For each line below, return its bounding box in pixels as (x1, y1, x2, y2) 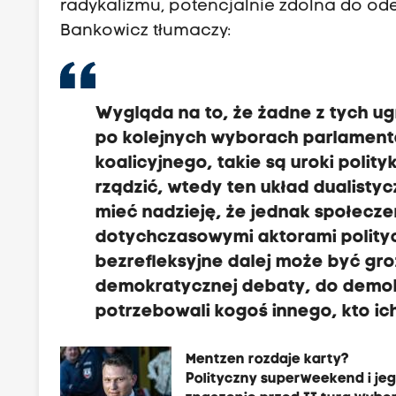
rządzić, (95, 179, 164, 197)
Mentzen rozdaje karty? (186, 352, 350, 367)
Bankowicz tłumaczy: (60, 22, 232, 40)
